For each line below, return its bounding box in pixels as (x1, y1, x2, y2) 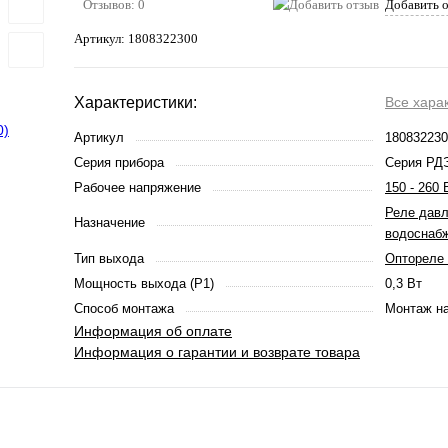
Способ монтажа (74, 301, 174, 316)
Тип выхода (74, 251, 144, 266)
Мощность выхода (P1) (74, 276, 214, 291)
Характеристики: (74, 94, 197, 111)
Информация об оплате (74, 323, 232, 339)
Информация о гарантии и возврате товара (74, 344, 360, 360)
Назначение (74, 215, 145, 230)
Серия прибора (74, 155, 164, 170)
